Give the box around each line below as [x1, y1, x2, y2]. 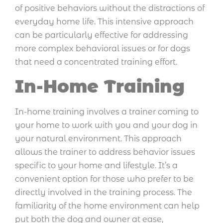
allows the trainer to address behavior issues [15, 147, 195, 157]
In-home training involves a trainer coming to [15, 107, 199, 116]
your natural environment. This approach [15, 133, 182, 143]
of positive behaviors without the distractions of [15, 3, 205, 13]
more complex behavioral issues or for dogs [15, 44, 190, 54]
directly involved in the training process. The [15, 187, 192, 197]
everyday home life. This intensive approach [15, 17, 194, 27]
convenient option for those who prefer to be [15, 174, 194, 184]
